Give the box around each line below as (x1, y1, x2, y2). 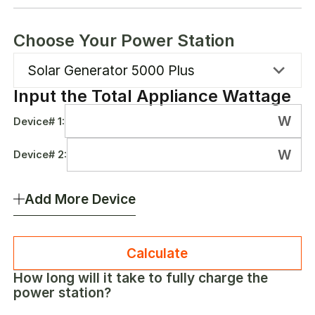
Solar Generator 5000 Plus (27, 62, 195, 79)
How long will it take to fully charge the (13, 269, 269, 286)
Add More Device (25, 190, 136, 207)
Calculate (127, 244, 188, 262)
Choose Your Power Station (13, 30, 236, 51)
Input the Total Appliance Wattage (13, 86, 292, 107)
